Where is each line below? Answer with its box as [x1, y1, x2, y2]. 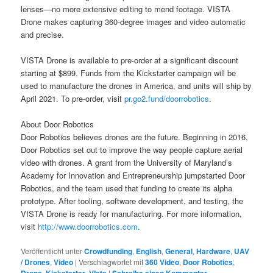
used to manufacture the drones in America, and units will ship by [21, 79, 252, 91]
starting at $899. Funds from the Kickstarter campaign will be [21, 66, 236, 79]
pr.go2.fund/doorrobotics [124, 92, 210, 104]
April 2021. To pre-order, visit [21, 92, 125, 104]
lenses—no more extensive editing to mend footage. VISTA [21, 2, 231, 15]
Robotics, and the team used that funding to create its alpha [21, 182, 233, 194]
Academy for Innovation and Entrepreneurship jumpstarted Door [21, 169, 246, 181]
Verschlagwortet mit [79, 257, 144, 268]
